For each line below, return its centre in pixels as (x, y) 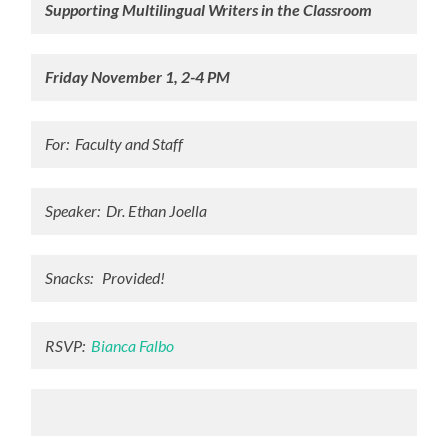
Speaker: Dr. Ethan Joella (125, 211)
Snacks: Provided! (104, 278)
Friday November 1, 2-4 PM (137, 77)
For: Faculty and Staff (113, 144)
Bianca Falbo (132, 345)
